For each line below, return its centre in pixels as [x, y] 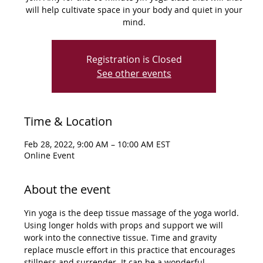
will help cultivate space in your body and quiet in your [134, 9]
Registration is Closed [134, 59]
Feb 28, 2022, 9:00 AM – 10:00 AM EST [97, 144]
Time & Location [68, 121]
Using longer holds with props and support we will [124, 225]
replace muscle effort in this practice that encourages [131, 249]
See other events [134, 73]
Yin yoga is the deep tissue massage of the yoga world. [132, 213]
